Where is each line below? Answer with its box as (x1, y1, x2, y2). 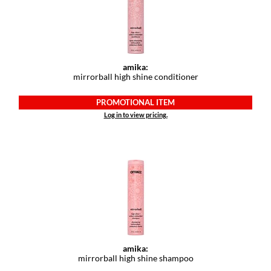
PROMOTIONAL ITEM (96, 97, 175, 107)
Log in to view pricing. (103, 111, 168, 119)
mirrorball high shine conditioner (73, 71, 198, 82)
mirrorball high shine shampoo (77, 253, 194, 264)
